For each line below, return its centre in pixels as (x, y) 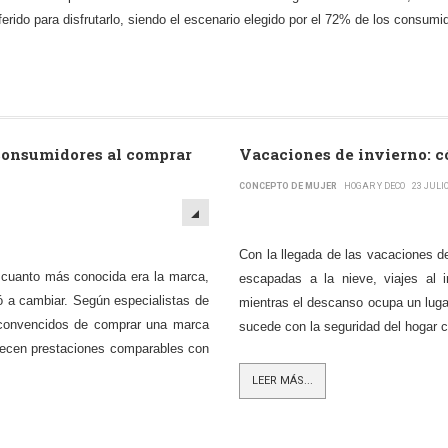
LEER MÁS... (282, 380)
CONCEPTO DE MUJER (288, 186)
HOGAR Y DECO (374, 186)
